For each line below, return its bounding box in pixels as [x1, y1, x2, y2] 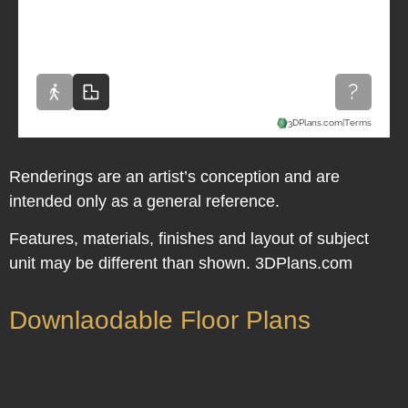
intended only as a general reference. [9, 191, 280, 210]
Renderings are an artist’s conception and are [9, 167, 340, 186]
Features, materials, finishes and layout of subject [9, 229, 369, 249]
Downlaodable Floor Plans [9, 305, 311, 334]
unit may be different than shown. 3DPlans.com [9, 254, 352, 273]
